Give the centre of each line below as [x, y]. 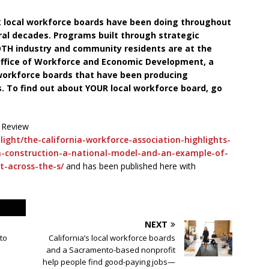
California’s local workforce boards [112, 238]
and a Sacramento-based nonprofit [111, 250]
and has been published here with [130, 166]
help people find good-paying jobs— [109, 262]
